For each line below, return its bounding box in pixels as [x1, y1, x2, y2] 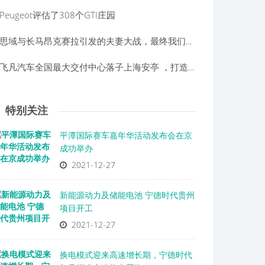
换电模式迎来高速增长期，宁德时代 [60, 249, 192, 260]
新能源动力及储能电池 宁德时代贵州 [60, 189, 195, 201]
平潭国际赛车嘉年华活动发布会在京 [60, 130, 192, 141]
